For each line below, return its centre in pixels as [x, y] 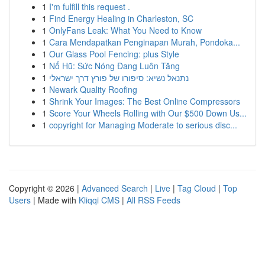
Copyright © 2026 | [45, 188]
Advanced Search [115, 188]
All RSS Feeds [153, 200]
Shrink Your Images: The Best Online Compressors [145, 101]
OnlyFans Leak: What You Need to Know [125, 30]
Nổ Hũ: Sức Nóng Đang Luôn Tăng [114, 66]
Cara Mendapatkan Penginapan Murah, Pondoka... [145, 42]
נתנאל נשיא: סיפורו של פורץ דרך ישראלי [119, 77]
